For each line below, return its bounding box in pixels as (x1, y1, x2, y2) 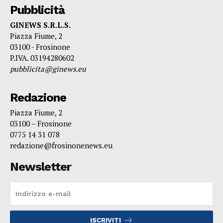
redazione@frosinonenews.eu (10, 140, 112, 151)
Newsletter (10, 160, 71, 174)
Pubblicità (10, 3, 65, 17)
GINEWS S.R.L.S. (10, 20, 71, 30)
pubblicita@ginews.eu (10, 64, 86, 74)
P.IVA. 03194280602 (10, 53, 74, 63)
